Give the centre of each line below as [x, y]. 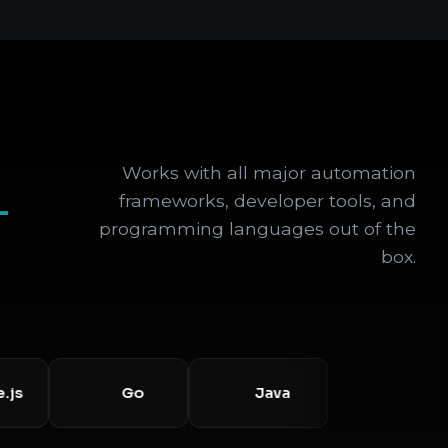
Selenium [382, 392]
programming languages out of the [257, 229]
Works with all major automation [269, 173]
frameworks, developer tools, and [267, 201]
